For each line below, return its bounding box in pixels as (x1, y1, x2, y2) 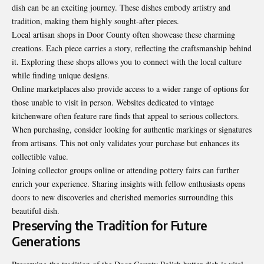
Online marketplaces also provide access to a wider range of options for (12, 82, 249, 94)
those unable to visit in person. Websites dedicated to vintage (12, 96, 214, 108)
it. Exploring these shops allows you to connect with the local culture (12, 55, 242, 67)
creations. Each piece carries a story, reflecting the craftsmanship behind (12, 42, 252, 54)
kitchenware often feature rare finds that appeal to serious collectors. (12, 110, 239, 121)
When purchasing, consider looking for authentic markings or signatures (12, 123, 252, 135)
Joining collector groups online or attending (12, 164, 160, 176)
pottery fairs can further (160, 164, 239, 176)
